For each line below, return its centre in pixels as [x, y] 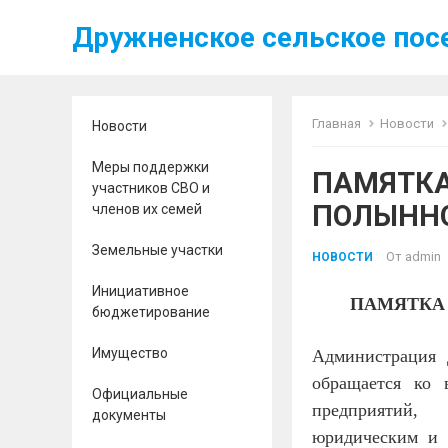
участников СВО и [151, 188]
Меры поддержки [150, 167]
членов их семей [147, 209]
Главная [336, 123]
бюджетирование [151, 312]
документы [129, 415]
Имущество [130, 353]
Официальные [140, 394]
